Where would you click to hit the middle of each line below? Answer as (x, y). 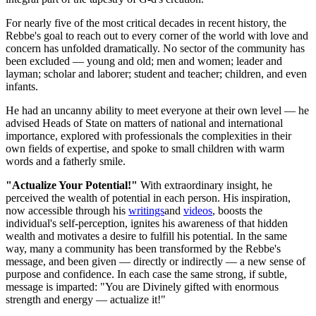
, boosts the (237, 210)
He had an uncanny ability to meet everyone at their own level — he (157, 110)
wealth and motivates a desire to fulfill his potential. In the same (146, 236)
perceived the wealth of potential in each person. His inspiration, (148, 197)
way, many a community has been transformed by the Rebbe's (143, 248)
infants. (22, 86)
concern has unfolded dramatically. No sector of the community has (155, 48)
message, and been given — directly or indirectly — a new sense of (156, 261)
